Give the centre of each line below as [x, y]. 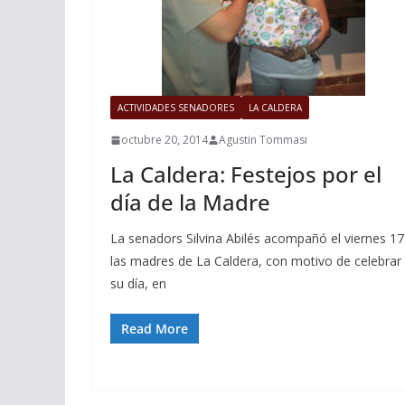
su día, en [138, 284]
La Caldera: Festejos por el [246, 174]
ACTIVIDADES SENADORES [176, 108]
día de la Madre [190, 202]
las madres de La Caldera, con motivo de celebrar [256, 261]
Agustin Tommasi [263, 140]
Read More [155, 329]
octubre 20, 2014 [165, 140]
